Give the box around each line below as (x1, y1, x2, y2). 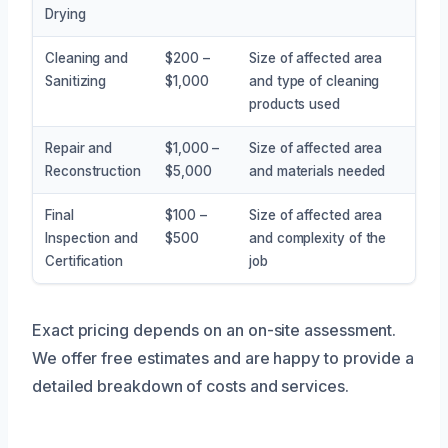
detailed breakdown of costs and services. (32, 375, 349, 396)
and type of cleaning (249, 72, 380, 89)
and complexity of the (249, 229, 387, 246)
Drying (45, 5, 86, 22)
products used (249, 95, 340, 112)
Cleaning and (45, 49, 129, 66)
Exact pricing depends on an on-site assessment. (32, 319, 397, 340)
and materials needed (249, 162, 386, 179)
